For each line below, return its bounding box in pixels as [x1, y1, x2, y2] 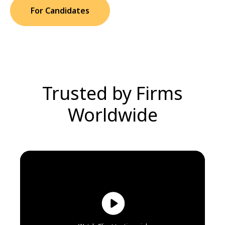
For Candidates [31, 5, 89, 17]
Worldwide [67, 102, 158, 128]
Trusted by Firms [42, 81, 183, 106]
